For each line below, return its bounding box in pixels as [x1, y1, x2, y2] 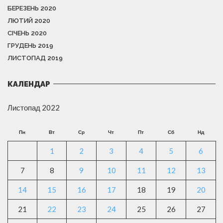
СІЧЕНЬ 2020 [7, 29, 47, 37]
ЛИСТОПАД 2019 [7, 54, 63, 62]
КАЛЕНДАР [7, 79, 50, 89]
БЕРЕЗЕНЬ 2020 [7, 4, 56, 12]
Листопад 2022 [7, 103, 60, 112]
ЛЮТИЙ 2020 [7, 16, 50, 24]
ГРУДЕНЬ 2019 [7, 41, 53, 49]
